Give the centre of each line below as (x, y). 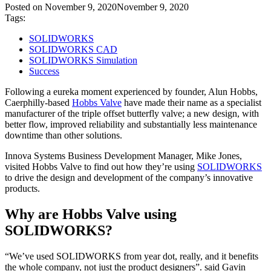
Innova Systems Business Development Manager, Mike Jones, (123, 155)
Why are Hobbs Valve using (91, 214)
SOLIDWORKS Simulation (83, 60)
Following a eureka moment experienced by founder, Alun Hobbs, (131, 91)
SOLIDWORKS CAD (73, 49)
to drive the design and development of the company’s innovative (129, 177)
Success (44, 71)
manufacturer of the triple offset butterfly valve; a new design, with (132, 113)
